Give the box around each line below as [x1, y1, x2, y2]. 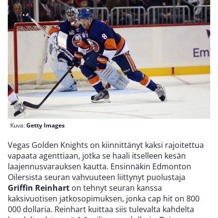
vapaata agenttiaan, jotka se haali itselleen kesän [8, 150, 186, 162]
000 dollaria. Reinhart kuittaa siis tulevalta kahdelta [8, 204, 194, 215]
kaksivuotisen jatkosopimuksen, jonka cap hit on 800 [8, 193, 200, 204]
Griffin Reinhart [8, 182, 70, 194]
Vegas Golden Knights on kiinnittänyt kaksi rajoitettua [8, 140, 204, 151]
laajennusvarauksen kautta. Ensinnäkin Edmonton [8, 161, 191, 172]
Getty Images [26, 121, 65, 130]
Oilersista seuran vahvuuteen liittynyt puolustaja [8, 172, 185, 183]
